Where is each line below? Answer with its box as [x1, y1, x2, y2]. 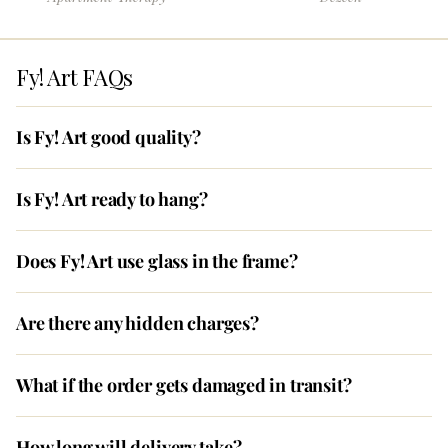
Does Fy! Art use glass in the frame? [16, 249, 298, 274]
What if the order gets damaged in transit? [16, 373, 352, 398]
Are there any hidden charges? [16, 311, 259, 336]
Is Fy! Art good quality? [16, 125, 201, 150]
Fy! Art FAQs [16, 62, 133, 93]
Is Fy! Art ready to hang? [16, 187, 208, 212]
